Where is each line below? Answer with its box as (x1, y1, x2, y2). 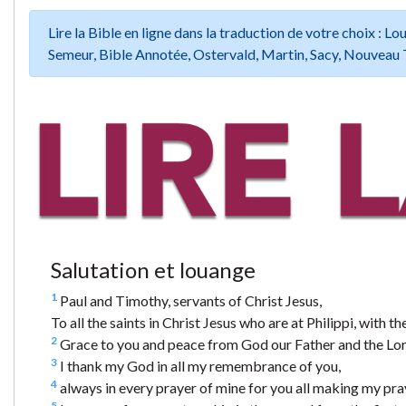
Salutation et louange (51, 256, 256, 283)
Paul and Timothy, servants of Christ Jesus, (57, 291, 322, 309)
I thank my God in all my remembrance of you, (57, 356, 341, 374)
